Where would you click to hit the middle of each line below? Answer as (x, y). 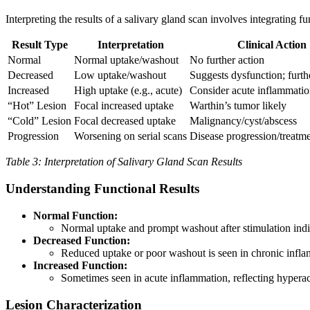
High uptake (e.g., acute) (128, 91)
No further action (227, 60)
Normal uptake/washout (126, 60)
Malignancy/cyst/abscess (243, 121)
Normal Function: (75, 215)
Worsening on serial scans (130, 136)
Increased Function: (80, 265)
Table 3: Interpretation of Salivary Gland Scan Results (124, 162)
